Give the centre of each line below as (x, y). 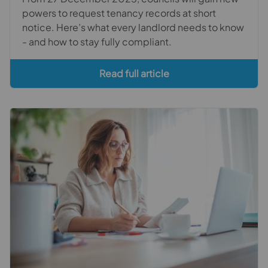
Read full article (134, 73)
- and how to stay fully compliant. (97, 41)
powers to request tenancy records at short (119, 13)
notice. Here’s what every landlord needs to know (133, 27)
